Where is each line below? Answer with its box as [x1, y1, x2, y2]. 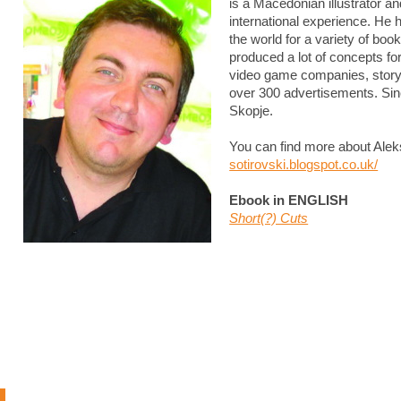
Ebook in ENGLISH [229, 192, 349, 208]
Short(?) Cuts [229, 210, 309, 226]
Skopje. [229, 103, 274, 118]
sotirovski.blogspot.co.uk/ [229, 157, 379, 172]
